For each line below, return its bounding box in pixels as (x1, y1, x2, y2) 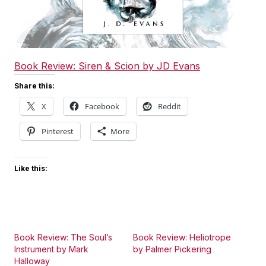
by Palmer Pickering (133, 243, 211, 254)
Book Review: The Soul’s (14, 232, 112, 242)
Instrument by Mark (14, 243, 88, 254)
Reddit (158, 100, 181, 112)
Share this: (14, 81, 55, 90)
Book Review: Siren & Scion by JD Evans (14, 59, 200, 72)
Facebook (85, 100, 119, 112)
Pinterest (42, 125, 74, 137)
